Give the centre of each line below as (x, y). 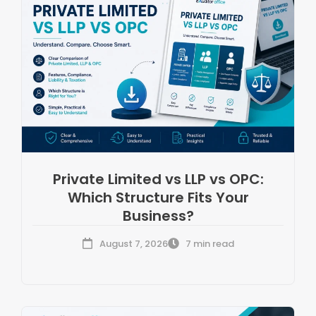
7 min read (210, 243)
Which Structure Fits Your (158, 197)
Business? (158, 215)
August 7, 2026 (134, 243)
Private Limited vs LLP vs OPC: (158, 179)
